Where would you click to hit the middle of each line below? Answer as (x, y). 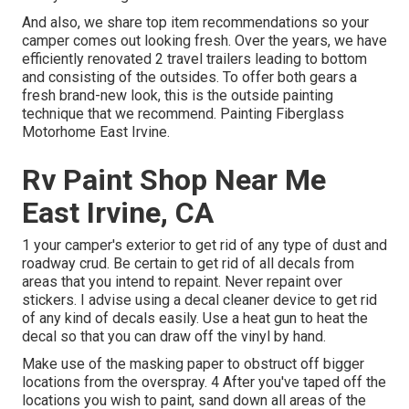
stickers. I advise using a (103, 300)
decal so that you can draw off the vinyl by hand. (174, 337)
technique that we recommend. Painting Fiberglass (183, 114)
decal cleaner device (250, 300)
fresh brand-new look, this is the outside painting (178, 96)
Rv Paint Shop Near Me (174, 180)
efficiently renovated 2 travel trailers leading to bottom (194, 59)
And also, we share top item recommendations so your (195, 23)
